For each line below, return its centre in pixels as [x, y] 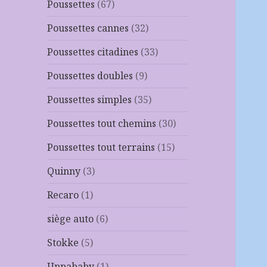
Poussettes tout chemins [102, 124]
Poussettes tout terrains [101, 148]
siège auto [71, 219]
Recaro [63, 195]
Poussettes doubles [90, 76]
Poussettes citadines [93, 52]
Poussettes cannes [88, 28]
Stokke [63, 243]
